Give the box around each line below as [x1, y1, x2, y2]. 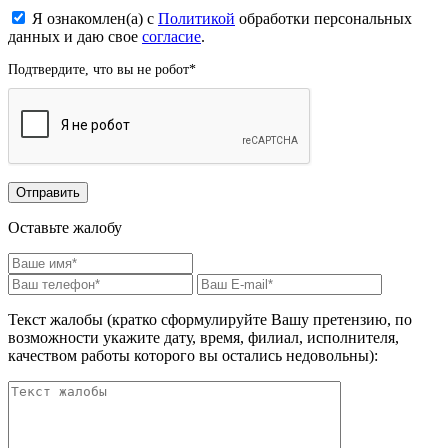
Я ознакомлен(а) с [32, 9, 158, 27]
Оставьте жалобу [8, 218, 122, 236]
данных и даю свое [8, 27, 142, 45]
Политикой [158, 9, 235, 27]
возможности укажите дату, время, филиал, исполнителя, [8, 328, 399, 346]
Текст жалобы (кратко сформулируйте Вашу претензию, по [8, 310, 412, 328]
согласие [142, 27, 201, 45]
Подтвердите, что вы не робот [8, 61, 189, 77]
